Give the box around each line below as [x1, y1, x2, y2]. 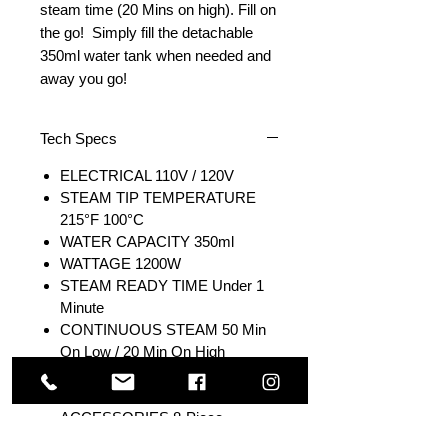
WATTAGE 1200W [60, 255, 181, 273]
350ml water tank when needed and [40, 47, 271, 65]
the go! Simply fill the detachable [40, 24, 253, 42]
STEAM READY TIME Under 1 [60, 277, 264, 295]
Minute [60, 299, 104, 317]
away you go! [40, 70, 127, 88]
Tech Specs [40, 130, 117, 148]
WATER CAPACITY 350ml [60, 233, 234, 251]
